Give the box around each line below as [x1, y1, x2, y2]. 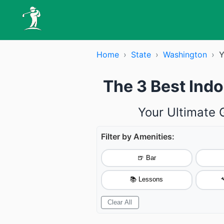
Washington [162, 49, 207, 59]
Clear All [107, 198, 132, 206]
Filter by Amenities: [100, 131, 174, 141]
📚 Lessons [130, 175, 163, 183]
